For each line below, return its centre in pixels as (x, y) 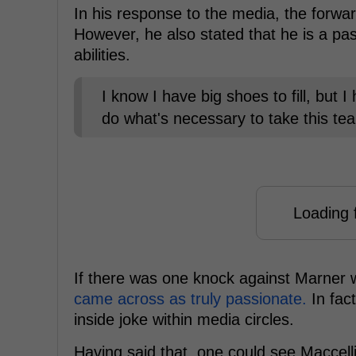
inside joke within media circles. (184, 319)
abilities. (102, 54)
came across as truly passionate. (190, 298)
